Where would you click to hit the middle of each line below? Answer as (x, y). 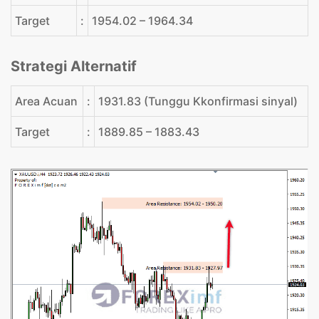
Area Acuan (46, 101)
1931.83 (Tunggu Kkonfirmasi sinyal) (198, 101)
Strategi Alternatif (74, 66)
